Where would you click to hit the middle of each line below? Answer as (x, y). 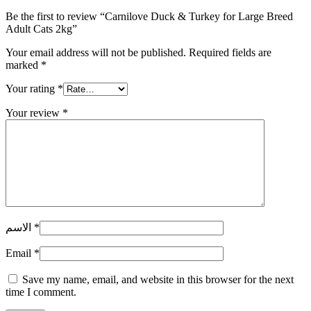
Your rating (32, 88)
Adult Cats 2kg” (41, 28)
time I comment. (41, 292)
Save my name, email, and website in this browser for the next (158, 279)
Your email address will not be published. (96, 52)
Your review (34, 112)
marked (23, 65)
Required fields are (230, 52)
